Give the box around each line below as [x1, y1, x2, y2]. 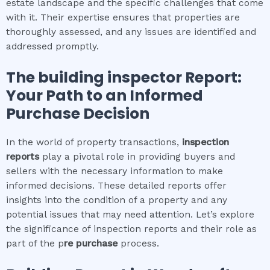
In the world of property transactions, [6, 137, 182, 148]
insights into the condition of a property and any [6, 195, 227, 206]
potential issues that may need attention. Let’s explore [6, 209, 254, 221]
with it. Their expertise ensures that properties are [6, 12, 240, 24]
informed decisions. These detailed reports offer [6, 180, 227, 192]
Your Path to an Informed [6, 85, 203, 107]
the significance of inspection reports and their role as [6, 224, 257, 235]
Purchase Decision [6, 103, 149, 125]
